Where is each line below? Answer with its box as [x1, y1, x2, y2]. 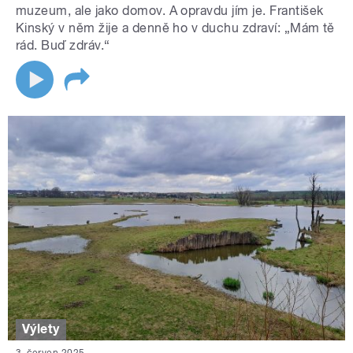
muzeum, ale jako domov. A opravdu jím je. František [16, 2, 324, 18]
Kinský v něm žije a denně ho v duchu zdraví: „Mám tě [16, 20, 335, 35]
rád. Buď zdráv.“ [16, 37, 110, 53]
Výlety [22, 321, 60, 337]
